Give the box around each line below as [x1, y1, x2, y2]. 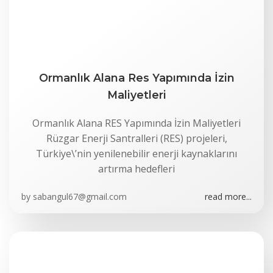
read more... [205, 191, 252, 202]
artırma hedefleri [98, 162, 175, 175]
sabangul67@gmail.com [33, 191, 127, 202]
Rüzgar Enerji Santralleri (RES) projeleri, [46, 132, 227, 145]
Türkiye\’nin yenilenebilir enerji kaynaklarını [36, 147, 237, 160]
